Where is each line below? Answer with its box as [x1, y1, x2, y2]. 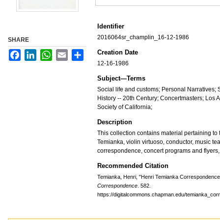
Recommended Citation [97, 162, 168, 169]
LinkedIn [36, 50, 59, 56]
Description [97, 118, 132, 126]
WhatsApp [52, 50, 80, 56]
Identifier [97, 23, 124, 30]
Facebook [21, 50, 47, 56]
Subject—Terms [97, 75, 145, 82]
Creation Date [97, 49, 138, 56]
